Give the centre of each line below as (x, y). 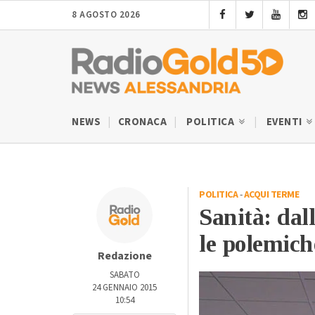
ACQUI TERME (271, 194)
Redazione (124, 256)
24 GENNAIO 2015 (124, 287)
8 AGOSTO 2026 (106, 15)
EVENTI (285, 122)
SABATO (124, 275)
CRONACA (142, 122)
